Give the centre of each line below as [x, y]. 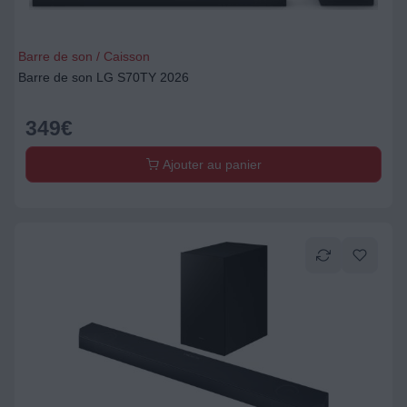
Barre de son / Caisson [84, 56]
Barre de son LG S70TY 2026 [104, 77]
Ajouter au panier [210, 164]
